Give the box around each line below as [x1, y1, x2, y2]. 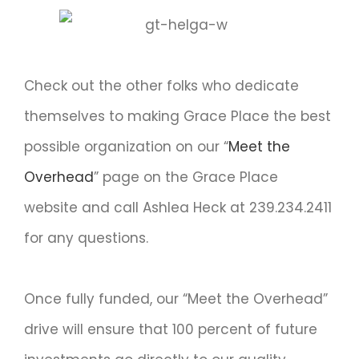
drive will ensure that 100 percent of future [24, 320, 317, 340]
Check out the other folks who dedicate [24, 76, 299, 96]
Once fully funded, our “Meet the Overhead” [24, 289, 328, 309]
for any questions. [24, 228, 148, 248]
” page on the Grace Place [94, 167, 278, 188]
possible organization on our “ [24, 137, 228, 157]
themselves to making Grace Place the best [24, 107, 331, 127]
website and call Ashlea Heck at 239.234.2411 [24, 198, 332, 218]
